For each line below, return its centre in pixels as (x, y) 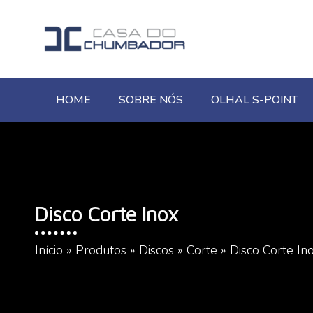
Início (49, 250)
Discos (156, 250)
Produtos (101, 250)
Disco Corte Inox (107, 213)
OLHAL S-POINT (254, 100)
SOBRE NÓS (151, 100)
